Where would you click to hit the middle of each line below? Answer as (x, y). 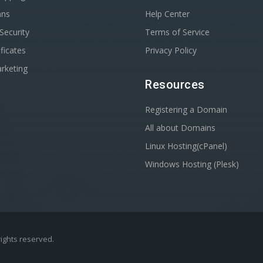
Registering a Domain (186, 109)
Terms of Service (178, 32)
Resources (175, 85)
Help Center (168, 14)
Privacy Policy (171, 50)
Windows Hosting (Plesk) (192, 164)
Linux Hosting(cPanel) (186, 146)
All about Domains (181, 128)
